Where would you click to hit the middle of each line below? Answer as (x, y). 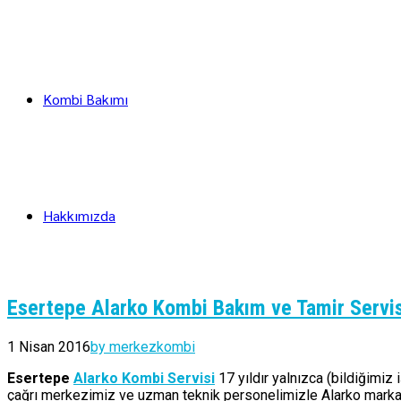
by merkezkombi (143, 346)
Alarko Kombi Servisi (144, 378)
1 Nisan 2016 (49, 346)
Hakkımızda (79, 215)
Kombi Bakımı (85, 99)
